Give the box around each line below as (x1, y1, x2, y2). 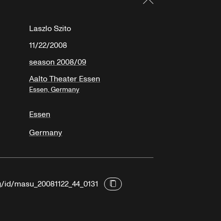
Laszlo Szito (29, 23, 71, 35)
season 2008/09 (29, 57, 86, 68)
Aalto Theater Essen (29, 74, 100, 85)
